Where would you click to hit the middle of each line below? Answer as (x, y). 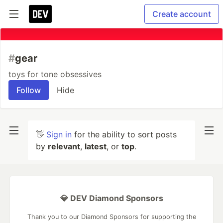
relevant (64, 146)
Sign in (59, 134)
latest (96, 146)
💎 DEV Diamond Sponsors (111, 198)
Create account (182, 14)
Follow (29, 90)
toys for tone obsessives (55, 74)
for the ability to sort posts (124, 134)
